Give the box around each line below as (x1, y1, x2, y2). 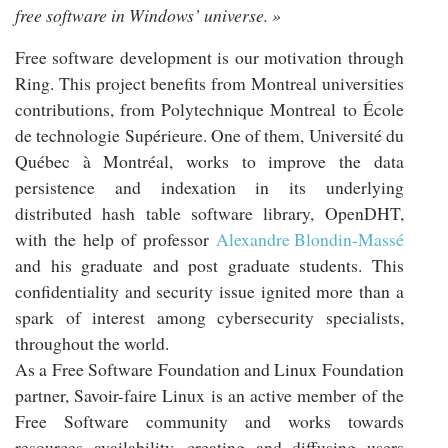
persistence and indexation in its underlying (15, 175, 404, 200)
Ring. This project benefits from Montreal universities (15, 71, 404, 96)
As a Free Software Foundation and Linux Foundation (15, 357, 404, 382)
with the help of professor (15, 227, 216, 252)
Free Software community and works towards (15, 409, 404, 434)
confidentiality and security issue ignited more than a (15, 279, 404, 304)
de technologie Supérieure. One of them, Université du (15, 123, 404, 148)
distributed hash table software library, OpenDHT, (15, 201, 404, 226)
